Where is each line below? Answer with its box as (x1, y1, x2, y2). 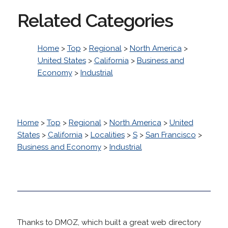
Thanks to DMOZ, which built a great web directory (17, 217, 201, 227)
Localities (90, 130, 125, 139)
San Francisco (145, 130, 196, 139)
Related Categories (17, 9, 173, 31)
